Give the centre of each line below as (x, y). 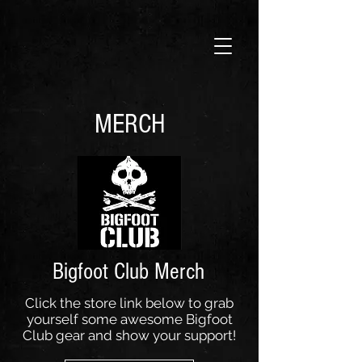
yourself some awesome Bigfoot (129, 319)
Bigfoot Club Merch (128, 271)
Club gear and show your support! (129, 335)
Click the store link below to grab (129, 303)
